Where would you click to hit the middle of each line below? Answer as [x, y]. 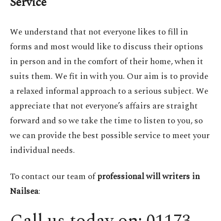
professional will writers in [148, 176]
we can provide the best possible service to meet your [110, 135]
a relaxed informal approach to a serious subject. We [109, 91]
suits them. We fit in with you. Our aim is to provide [109, 76]
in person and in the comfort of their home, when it [107, 61]
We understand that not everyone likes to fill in [99, 32]
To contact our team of [54, 176]
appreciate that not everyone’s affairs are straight [104, 106]
